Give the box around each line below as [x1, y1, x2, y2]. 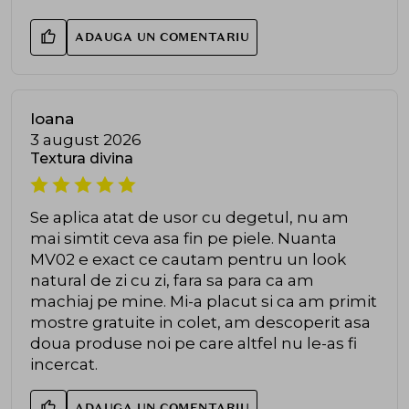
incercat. [30, 354, 98, 373]
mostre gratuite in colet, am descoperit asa [30, 312, 371, 331]
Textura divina [30, 149, 133, 167]
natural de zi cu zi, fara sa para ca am [30, 270, 314, 289]
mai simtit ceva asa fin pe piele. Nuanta [30, 228, 337, 247]
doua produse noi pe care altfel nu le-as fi [30, 333, 357, 352]
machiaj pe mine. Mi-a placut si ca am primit [30, 291, 377, 310]
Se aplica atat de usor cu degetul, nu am [30, 207, 349, 226]
